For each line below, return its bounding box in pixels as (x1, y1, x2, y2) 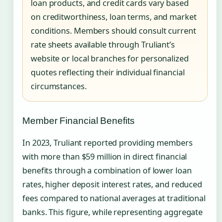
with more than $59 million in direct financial (22, 151, 187, 163)
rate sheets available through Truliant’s (31, 39, 175, 51)
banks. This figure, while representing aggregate (22, 207, 203, 218)
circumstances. (31, 81, 87, 92)
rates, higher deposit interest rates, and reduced (22, 179, 203, 190)
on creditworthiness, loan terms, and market (31, 11, 197, 23)
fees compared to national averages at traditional (22, 193, 206, 204)
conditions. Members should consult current (31, 25, 196, 37)
